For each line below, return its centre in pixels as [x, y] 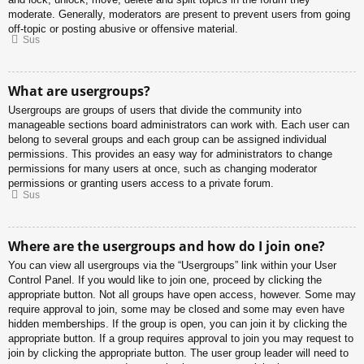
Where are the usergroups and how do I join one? [167, 246]
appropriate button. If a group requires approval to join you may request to [181, 338]
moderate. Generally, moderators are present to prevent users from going [179, 14]
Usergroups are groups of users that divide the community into [155, 110]
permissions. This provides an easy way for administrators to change [170, 154]
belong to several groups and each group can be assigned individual [167, 140]
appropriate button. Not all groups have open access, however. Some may [182, 294]
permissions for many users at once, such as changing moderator [162, 169]
